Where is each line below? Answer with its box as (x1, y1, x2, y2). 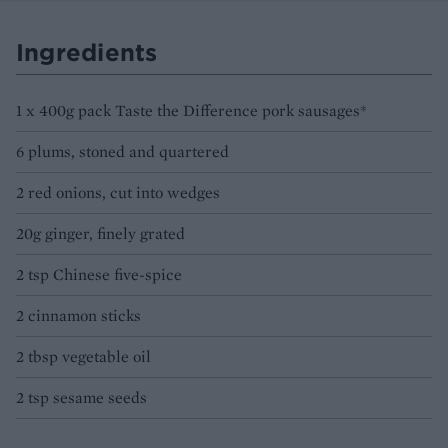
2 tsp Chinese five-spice (16, 263, 182, 285)
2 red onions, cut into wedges (16, 181, 220, 203)
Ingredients (16, 36, 158, 67)
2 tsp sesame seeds (16, 386, 147, 408)
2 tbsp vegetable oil (16, 345, 151, 367)
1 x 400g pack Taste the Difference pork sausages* (16, 99, 367, 121)
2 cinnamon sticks (16, 304, 141, 326)
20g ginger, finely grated (16, 222, 185, 244)
